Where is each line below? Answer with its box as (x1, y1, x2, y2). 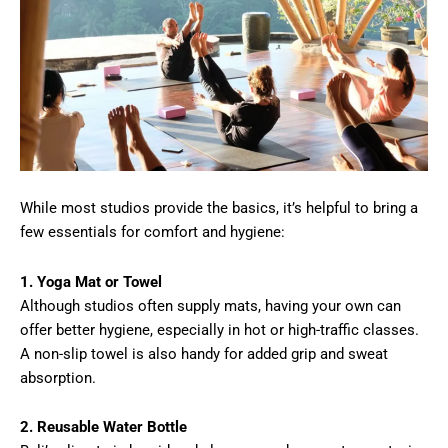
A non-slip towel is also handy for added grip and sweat (20, 344, 388, 363)
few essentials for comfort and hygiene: (20, 223, 285, 242)
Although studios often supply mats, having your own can (20, 296, 401, 315)
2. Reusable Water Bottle (20, 418, 187, 437)
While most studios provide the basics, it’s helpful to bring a (20, 199, 418, 218)
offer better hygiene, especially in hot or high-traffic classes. (20, 320, 419, 339)
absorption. (20, 368, 96, 387)
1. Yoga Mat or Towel (20, 272, 162, 291)
